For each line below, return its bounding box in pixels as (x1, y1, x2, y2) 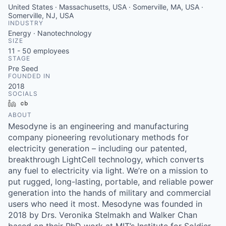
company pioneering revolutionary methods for (8, 132, 189, 142)
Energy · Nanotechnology (8, 29, 92, 37)
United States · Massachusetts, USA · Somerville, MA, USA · (8, 3, 203, 11)
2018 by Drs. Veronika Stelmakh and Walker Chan (8, 210, 197, 220)
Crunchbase (32, 99, 72, 107)
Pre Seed (8, 64, 38, 73)
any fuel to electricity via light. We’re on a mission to (8, 165, 208, 176)
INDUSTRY (8, 19, 43, 27)
